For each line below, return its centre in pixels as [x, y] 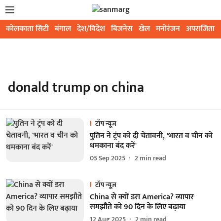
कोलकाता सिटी [27, 29]
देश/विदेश [91, 29]
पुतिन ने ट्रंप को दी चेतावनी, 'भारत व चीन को [151, 136]
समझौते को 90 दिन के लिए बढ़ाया [137, 207]
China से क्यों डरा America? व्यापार [142, 197]
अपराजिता [200, 29]
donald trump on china [76, 88]
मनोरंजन [168, 29]
